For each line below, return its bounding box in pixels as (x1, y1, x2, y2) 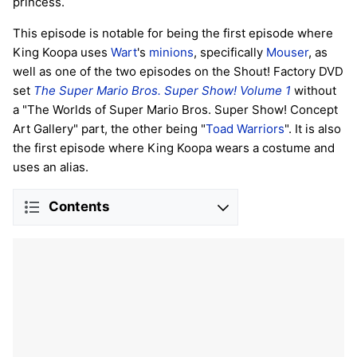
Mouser (266, 44, 308, 60)
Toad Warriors (206, 120, 284, 136)
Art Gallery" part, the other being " (13, 120, 206, 136)
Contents (49, 198, 109, 215)
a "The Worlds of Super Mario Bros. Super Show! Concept (13, 101, 338, 117)
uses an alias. (13, 159, 88, 175)
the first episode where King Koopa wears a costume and (13, 139, 335, 155)
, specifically (194, 44, 266, 60)
